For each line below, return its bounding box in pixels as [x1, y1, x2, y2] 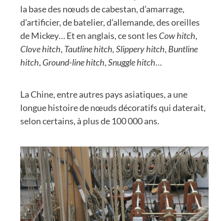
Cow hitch [159, 30, 195, 41]
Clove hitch [20, 43, 61, 54]
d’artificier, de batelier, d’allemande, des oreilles [20, 16, 200, 28]
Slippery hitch [116, 43, 165, 54]
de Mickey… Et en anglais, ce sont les [20, 30, 159, 41]
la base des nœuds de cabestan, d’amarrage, [20, 3, 184, 14]
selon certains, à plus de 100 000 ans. [20, 115, 159, 126]
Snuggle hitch [108, 56, 155, 68]
